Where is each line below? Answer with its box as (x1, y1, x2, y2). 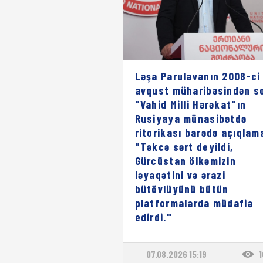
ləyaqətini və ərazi (134, 167, 225, 181)
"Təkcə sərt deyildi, (134, 139, 234, 153)
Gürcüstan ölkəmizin (134, 153, 236, 167)
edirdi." (134, 210, 172, 224)
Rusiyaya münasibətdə (134, 111, 247, 125)
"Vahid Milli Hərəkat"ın (134, 97, 247, 111)
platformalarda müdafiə (134, 195, 253, 210)
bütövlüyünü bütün (134, 181, 229, 195)
